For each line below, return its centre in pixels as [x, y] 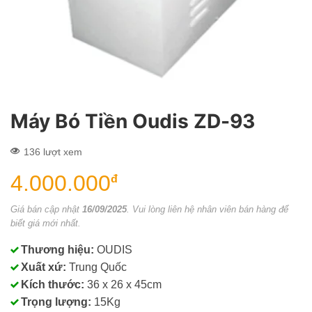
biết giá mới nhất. [46, 223]
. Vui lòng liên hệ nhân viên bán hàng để [208, 209]
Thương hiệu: [57, 249]
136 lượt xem [53, 152]
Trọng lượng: [56, 302]
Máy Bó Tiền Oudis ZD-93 [133, 121]
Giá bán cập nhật [46, 209]
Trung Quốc [96, 267]
